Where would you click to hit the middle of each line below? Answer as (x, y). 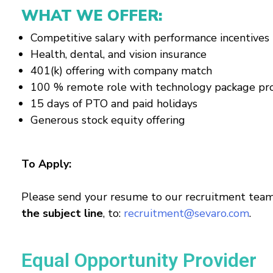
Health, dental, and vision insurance (119, 54)
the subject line (62, 213)
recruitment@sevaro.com (186, 213)
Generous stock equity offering (108, 120)
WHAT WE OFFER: (92, 16)
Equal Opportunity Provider (139, 260)
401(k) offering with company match (121, 71)
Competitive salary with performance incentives (150, 38)
